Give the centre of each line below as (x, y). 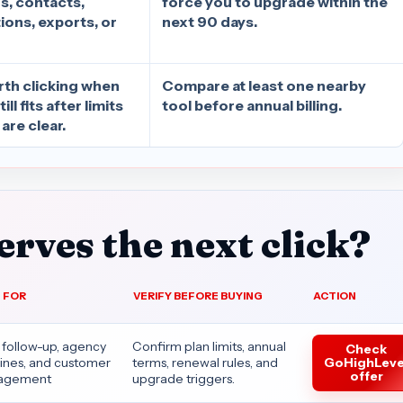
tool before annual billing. (252, 105)
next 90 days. (210, 21)
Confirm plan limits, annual (209, 347)
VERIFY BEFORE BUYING (197, 296)
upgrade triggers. (184, 379)
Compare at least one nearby (264, 85)
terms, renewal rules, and (205, 363)
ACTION (334, 296)
